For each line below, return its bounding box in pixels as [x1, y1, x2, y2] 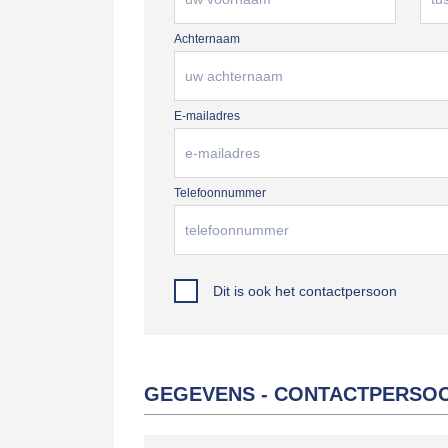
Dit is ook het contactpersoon [213, 283, 397, 299]
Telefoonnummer [174, 186, 266, 200]
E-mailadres [174, 109, 240, 123]
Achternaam [174, 32, 240, 46]
